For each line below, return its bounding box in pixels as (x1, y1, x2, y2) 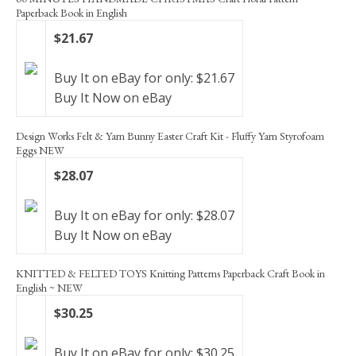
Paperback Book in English (16, 6, 127, 21)
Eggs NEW (16, 143, 64, 158)
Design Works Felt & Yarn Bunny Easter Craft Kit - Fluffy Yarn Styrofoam (16, 129, 324, 144)
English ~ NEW (16, 281, 83, 296)
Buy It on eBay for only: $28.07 (54, 207, 234, 225)
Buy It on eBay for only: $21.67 (54, 69, 234, 87)
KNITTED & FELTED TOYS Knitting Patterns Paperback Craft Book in (16, 266, 325, 281)
